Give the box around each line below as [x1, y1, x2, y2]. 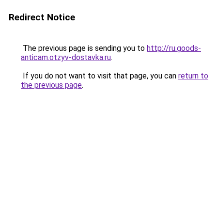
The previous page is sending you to [21, 44, 147, 53]
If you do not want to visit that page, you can [21, 71, 178, 80]
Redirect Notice [9, 12, 75, 23]
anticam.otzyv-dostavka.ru [21, 53, 111, 62]
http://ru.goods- [147, 44, 201, 53]
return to [178, 71, 208, 80]
